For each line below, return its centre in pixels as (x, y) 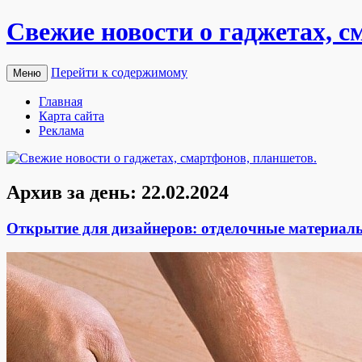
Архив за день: (74, 192)
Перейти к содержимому (119, 72)
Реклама (61, 130)
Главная (61, 101)
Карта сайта (72, 116)
